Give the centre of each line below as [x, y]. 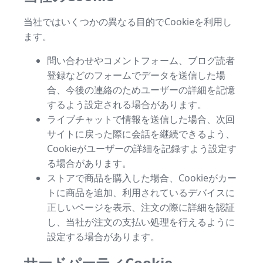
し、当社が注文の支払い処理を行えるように [141, 222]
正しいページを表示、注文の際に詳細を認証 [141, 207]
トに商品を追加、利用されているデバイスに [141, 192]
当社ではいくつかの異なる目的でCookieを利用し [128, 21]
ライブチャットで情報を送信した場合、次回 [141, 119]
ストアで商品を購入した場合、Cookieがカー [142, 178]
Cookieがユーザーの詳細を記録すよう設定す [142, 148]
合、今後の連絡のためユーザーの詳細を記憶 [141, 90]
